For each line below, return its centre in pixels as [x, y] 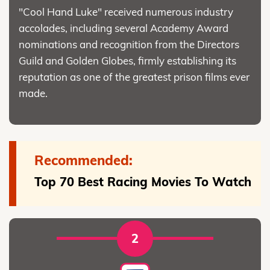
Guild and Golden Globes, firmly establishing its [127, 61]
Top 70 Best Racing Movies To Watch [143, 182]
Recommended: [83, 161]
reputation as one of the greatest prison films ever [134, 77]
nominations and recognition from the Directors [129, 45]
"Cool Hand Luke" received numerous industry [126, 12]
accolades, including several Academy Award [124, 28]
